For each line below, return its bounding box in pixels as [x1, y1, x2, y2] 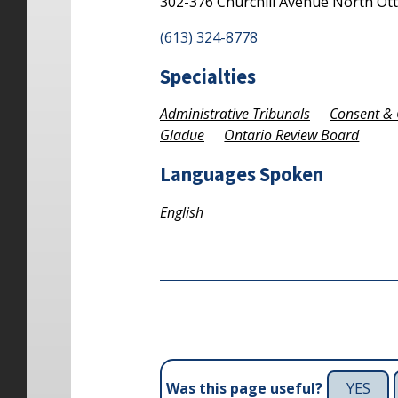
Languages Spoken [160, 162, 323, 187]
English [160, 202, 203, 222]
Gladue [160, 125, 204, 146]
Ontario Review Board [224, 125, 360, 146]
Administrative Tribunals [160, 104, 310, 124]
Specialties [160, 63, 256, 89]
